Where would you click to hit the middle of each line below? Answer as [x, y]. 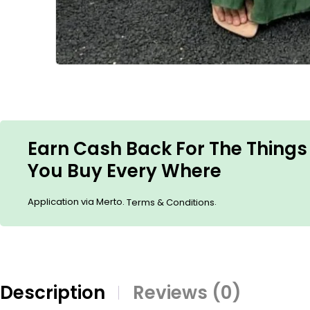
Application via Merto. [77, 202]
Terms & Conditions [171, 202]
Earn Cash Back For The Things [167, 149]
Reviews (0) [187, 293]
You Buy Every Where [125, 171]
